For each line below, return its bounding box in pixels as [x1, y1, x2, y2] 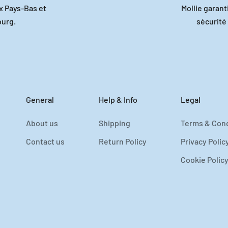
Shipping [99, 118, 130, 128]
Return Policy [99, 136, 147, 146]
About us [26, 118, 58, 128]
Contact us [26, 136, 65, 146]
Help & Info [99, 94, 137, 104]
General [26, 94, 54, 104]
